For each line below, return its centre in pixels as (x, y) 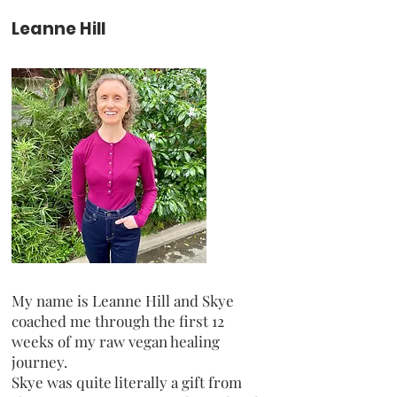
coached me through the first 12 (118, 320)
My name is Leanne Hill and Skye (123, 300)
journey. (39, 361)
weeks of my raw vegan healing (116, 341)
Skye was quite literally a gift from (127, 381)
